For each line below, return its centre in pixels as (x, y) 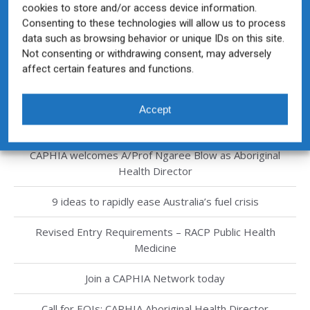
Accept (155, 109)
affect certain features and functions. (108, 69)
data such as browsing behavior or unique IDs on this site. (153, 38)
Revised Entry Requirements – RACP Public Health (155, 231)
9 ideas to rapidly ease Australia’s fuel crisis (155, 201)
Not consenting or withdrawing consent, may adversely (147, 54)
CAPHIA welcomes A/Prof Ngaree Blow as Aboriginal (155, 155)
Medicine (155, 247)
